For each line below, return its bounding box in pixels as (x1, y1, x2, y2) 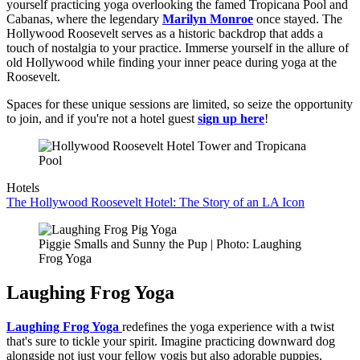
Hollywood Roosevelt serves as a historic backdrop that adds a (6, 26, 323, 40)
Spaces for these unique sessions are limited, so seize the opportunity (6, 96, 353, 111)
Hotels (6, 180, 39, 194)
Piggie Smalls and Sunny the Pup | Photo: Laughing (39, 236, 301, 251)
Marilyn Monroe (162, 11, 253, 26)
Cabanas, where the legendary (6, 11, 162, 26)
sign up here (198, 111, 264, 125)
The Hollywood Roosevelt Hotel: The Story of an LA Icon (6, 194, 305, 209)
